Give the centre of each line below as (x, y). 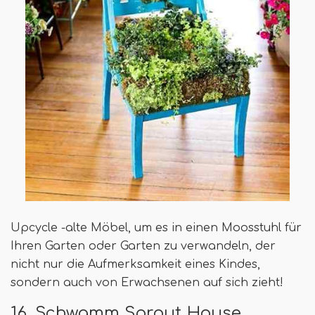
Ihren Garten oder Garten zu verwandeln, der (143, 246)
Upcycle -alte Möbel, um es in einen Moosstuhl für (156, 227)
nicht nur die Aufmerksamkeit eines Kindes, (135, 264)
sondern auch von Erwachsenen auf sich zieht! (147, 282)
